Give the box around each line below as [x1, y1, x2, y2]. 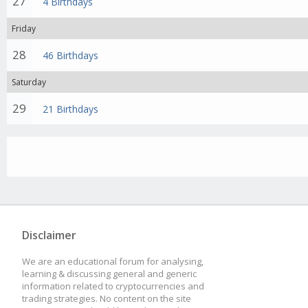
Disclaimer [22, 228, 76, 243]
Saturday [12, 76, 46, 88]
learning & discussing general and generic [22, 267, 197, 280]
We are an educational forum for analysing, [22, 255, 203, 267]
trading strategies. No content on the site [22, 292, 191, 305]
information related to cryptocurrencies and [22, 280, 204, 292]
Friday [12, 23, 36, 34]
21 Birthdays [43, 102, 99, 115]
